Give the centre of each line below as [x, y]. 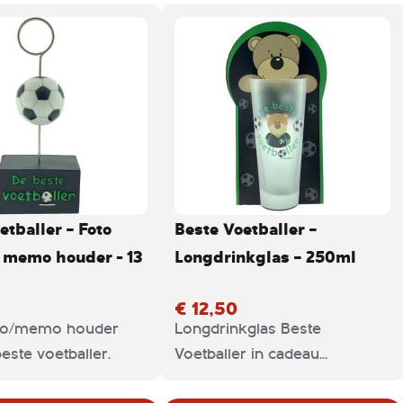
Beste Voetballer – [246, 228]
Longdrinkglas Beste [248, 329]
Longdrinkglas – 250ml [265, 256]
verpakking [215, 379]
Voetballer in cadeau [247, 354]
